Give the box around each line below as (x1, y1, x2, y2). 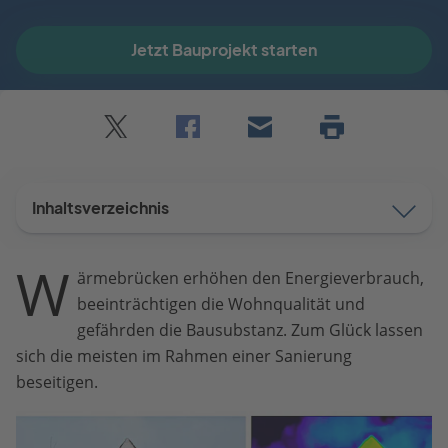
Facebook (175, 138, 248, 161)
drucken (319, 157, 369, 176)
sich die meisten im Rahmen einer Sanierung (16, 345, 352, 368)
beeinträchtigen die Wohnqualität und (77, 293, 366, 316)
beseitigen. (16, 371, 98, 394)
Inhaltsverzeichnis (32, 198, 169, 219)
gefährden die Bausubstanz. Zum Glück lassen (77, 319, 424, 342)
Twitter (103, 138, 157, 161)
